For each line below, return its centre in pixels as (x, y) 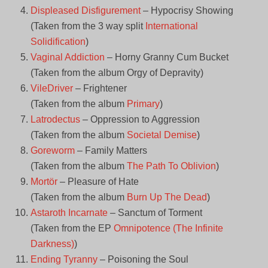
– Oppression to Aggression (140, 120)
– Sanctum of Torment (155, 213)
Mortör (44, 182)
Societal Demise (162, 135)
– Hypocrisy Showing (187, 11)
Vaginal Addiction (67, 57)
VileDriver (51, 89)
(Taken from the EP (72, 229)
